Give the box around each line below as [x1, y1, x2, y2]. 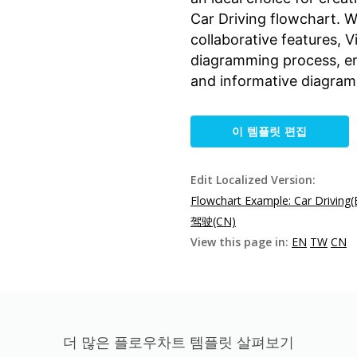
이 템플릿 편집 [232, 124, 308, 139]
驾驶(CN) [190, 214, 236, 229]
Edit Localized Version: [190, 172, 316, 187]
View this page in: [190, 234, 292, 249]
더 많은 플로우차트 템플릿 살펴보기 [63, 332, 294, 351]
